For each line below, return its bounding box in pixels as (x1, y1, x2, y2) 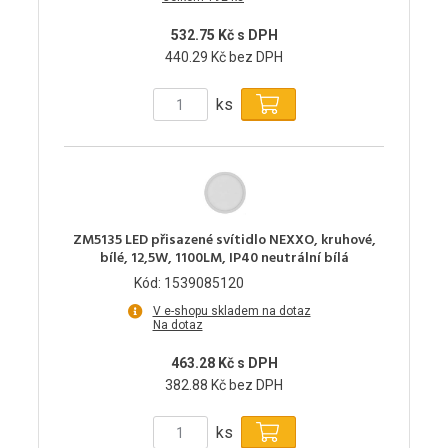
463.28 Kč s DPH (170, 355, 278, 372)
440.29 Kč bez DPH (165, 49, 283, 66)
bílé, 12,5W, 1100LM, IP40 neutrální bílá (99, 247, 349, 271)
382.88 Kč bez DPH (165, 377, 283, 394)
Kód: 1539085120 (134, 275, 244, 292)
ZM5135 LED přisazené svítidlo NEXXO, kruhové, (72, 229, 376, 253)
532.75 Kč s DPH (170, 27, 278, 44)
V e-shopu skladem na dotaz (152, 304, 311, 319)
